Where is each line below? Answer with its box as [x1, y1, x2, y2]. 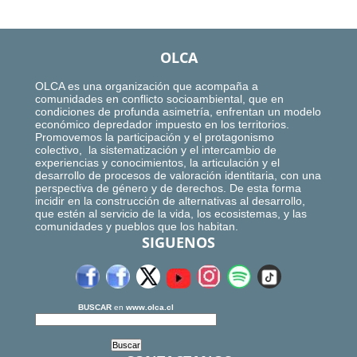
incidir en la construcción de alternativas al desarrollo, [35, 194, 305, 208]
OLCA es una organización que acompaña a [35, 80, 258, 93]
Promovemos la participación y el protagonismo [35, 131, 277, 144]
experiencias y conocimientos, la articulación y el [35, 156, 280, 170]
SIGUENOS [142, 233, 215, 253]
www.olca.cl [126, 303, 174, 312]
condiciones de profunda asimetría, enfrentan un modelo [35, 105, 321, 119]
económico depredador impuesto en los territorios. [35, 118, 289, 131]
